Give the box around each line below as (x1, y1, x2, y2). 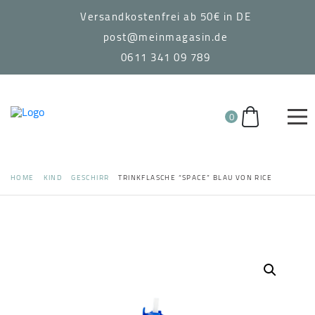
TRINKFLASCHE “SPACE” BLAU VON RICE (118, 171, 273, 184)
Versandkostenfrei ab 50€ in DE (80, 6, 251, 27)
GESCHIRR (71, 171, 110, 184)
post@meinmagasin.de (103, 27, 229, 47)
